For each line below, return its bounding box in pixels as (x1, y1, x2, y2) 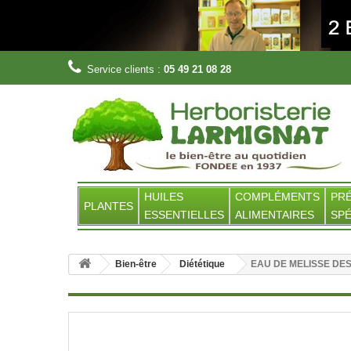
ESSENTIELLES (144, 208, 224, 221)
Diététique (179, 259, 225, 270)
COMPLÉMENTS (235, 190, 320, 203)
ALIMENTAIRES (235, 208, 314, 221)
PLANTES (84, 200, 133, 212)
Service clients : (87, 63, 164, 75)
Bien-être (115, 259, 157, 270)
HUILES (144, 190, 183, 203)
